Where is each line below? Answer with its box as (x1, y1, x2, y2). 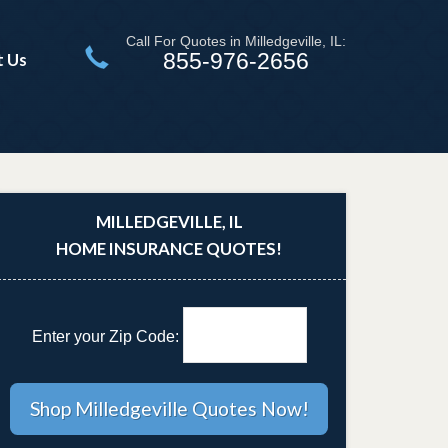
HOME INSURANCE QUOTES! (56, 238, 283, 260)
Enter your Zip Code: (31, 328, 183, 346)
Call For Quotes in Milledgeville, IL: (126, 33, 346, 49)
